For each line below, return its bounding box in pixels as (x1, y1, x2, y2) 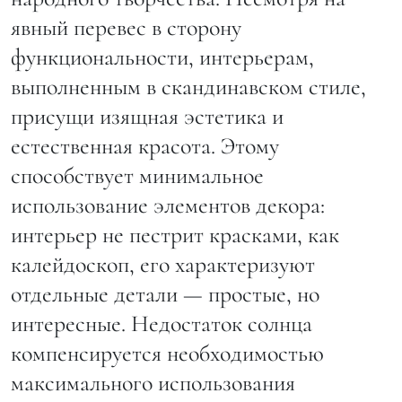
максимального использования (11, 369, 295, 398)
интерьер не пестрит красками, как (11, 221, 339, 249)
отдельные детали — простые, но (11, 280, 319, 309)
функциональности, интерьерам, (11, 43, 314, 72)
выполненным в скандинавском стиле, (11, 73, 366, 101)
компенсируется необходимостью (11, 339, 324, 368)
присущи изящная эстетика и (11, 102, 284, 131)
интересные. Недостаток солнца (11, 310, 312, 338)
